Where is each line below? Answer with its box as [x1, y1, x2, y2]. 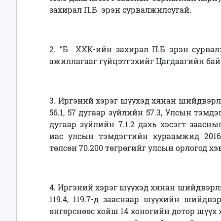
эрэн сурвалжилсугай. [101, 4, 191, 15]
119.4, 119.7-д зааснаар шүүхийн [49, 194, 184, 205]
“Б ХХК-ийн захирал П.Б [59, 44, 169, 55]
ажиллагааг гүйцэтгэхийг [49, 56, 156, 67]
